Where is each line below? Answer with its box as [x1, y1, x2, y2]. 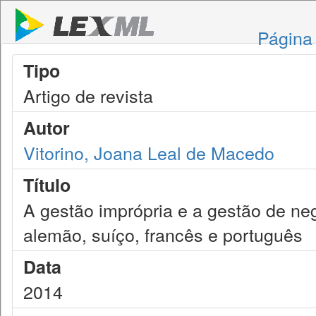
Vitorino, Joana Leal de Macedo [23, 140, 274, 165]
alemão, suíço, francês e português [23, 221, 303, 247]
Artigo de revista [23, 83, 153, 108]
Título [23, 172, 71, 197]
